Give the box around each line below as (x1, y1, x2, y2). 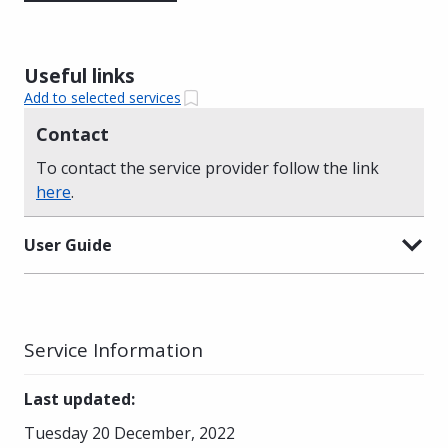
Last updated (24, 387, 131, 410)
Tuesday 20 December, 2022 (24, 421, 235, 444)
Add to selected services (24, 88, 181, 108)
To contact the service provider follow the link (36, 156, 379, 179)
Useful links (24, 62, 135, 89)
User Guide (24, 233, 112, 256)
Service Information (24, 336, 203, 363)
